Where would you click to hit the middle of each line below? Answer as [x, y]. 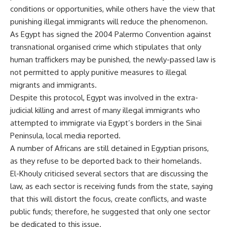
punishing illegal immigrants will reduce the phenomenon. [109, 22]
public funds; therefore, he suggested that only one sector [110, 212]
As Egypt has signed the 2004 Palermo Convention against [111, 34]
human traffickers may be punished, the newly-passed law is [113, 60]
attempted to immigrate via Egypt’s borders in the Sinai [106, 123]
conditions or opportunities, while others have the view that [113, 9]
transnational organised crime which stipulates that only [106, 47]
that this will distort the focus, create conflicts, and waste [108, 199]
